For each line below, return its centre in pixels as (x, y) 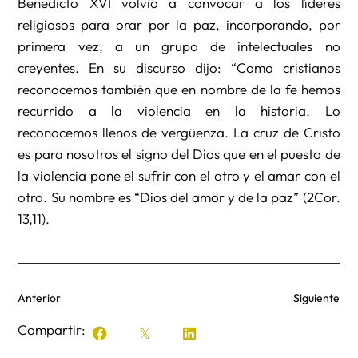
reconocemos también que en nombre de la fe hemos (179, 89)
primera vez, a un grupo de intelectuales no (179, 46)
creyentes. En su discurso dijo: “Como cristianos (179, 68)
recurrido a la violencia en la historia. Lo (179, 111)
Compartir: (52, 329)
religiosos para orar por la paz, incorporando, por (179, 25)
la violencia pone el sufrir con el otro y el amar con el (179, 176)
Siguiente (316, 298)
